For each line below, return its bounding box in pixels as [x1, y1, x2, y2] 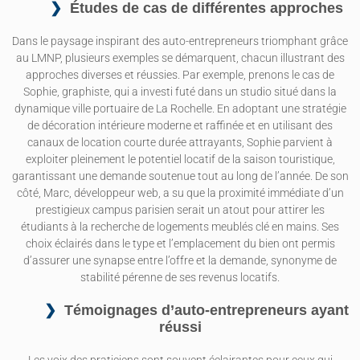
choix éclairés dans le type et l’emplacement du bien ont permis [25, 237, 335, 252]
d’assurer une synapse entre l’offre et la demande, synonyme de [23, 254, 337, 268]
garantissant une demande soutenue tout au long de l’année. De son [11, 170, 349, 184]
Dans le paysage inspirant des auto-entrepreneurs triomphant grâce [12, 35, 348, 49]
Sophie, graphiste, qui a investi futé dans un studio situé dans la [23, 85, 337, 100]
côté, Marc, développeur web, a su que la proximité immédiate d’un [16, 186, 344, 201]
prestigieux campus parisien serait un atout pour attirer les [35, 203, 325, 218]
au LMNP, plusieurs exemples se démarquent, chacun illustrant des [15, 51, 345, 66]
